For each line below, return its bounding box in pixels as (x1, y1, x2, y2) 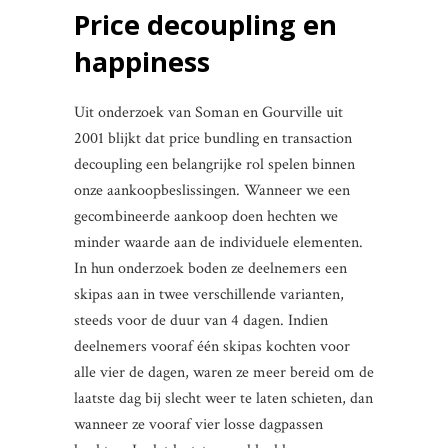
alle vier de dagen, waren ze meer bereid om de (74, 362, 374, 383)
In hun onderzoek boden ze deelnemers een (74, 258, 347, 279)
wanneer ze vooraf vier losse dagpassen (74, 414, 323, 435)
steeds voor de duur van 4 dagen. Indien (74, 310, 328, 331)
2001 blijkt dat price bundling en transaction (74, 128, 352, 149)
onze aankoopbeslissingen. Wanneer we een (74, 180, 350, 201)
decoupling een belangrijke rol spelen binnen (74, 154, 355, 175)
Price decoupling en (74, 6, 337, 43)
